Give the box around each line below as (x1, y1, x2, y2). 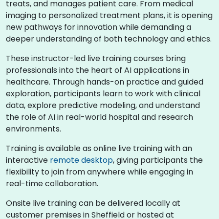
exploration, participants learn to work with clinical (6, 88, 200, 99)
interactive (6, 154, 50, 166)
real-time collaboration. (6, 178, 98, 189)
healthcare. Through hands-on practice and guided (6, 76, 203, 88)
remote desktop (50, 154, 113, 166)
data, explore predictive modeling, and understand (6, 100, 200, 111)
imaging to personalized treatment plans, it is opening (6, 10, 213, 21)
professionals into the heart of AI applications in (6, 65, 189, 76)
